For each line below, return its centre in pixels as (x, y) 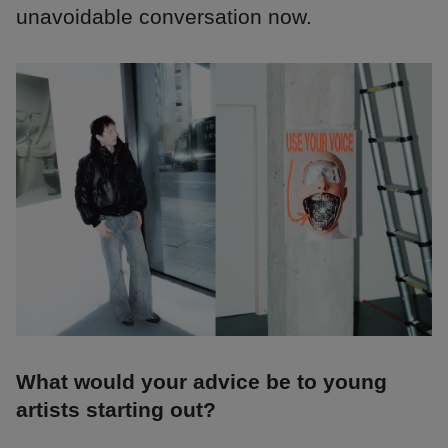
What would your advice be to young (201, 381)
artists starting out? (116, 409)
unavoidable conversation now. (164, 16)
